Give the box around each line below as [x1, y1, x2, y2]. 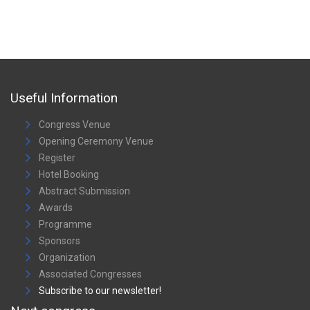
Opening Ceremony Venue [39, 136, 154, 147]
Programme [39, 219, 92, 230]
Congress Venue [39, 119, 111, 131]
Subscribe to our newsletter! [39, 285, 161, 297]
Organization [39, 252, 95, 264]
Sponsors [39, 235, 80, 247]
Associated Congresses [39, 268, 142, 280]
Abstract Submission [39, 185, 130, 197]
